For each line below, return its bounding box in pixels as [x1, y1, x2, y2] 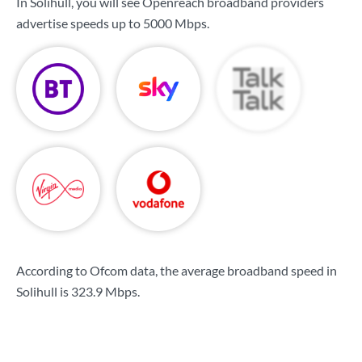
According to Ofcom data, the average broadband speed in [16, 263, 337, 278]
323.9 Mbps [71, 284, 137, 299]
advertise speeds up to [16, 15, 143, 31]
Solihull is [16, 284, 71, 299]
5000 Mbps [143, 15, 207, 31]
